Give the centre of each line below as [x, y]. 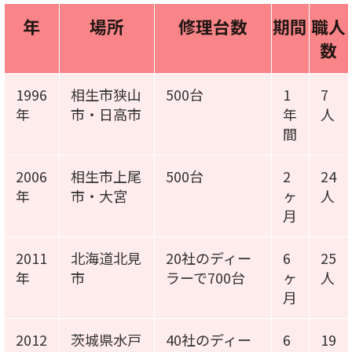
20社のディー [208, 257]
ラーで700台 [205, 277]
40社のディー [208, 339]
